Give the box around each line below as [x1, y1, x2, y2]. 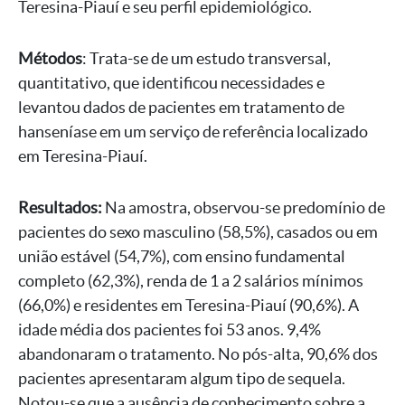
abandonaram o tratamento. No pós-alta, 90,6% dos [18, 344, 378, 363]
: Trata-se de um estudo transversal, [82, 49, 331, 68]
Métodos [18, 49, 82, 68]
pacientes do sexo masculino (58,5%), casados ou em [18, 222, 378, 241]
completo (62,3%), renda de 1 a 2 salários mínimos [18, 271, 363, 290]
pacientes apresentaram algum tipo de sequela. [18, 369, 345, 388]
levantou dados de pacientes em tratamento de [18, 98, 344, 117]
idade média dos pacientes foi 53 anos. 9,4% [18, 320, 321, 339]
